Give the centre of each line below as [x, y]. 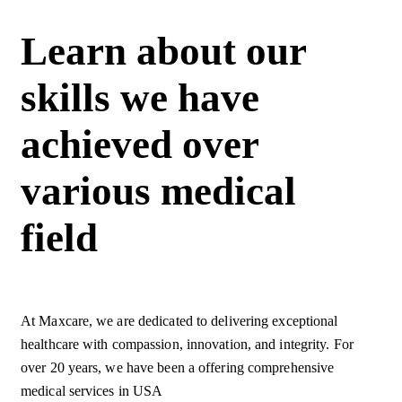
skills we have [140, 98]
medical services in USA [92, 391]
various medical [158, 192]
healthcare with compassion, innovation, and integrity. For [187, 345]
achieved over [140, 145]
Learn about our [163, 52]
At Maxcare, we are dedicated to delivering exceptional [179, 321]
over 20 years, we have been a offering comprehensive [178, 368]
